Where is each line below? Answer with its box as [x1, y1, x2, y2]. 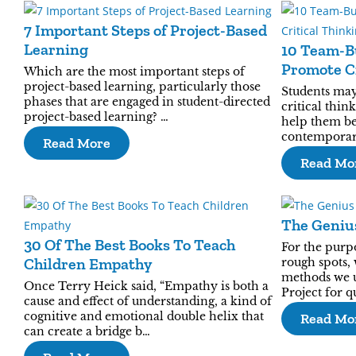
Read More [43, 134, 110, 152]
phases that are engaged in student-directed [24, 95, 270, 109]
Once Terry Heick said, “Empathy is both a [24, 279, 269, 293]
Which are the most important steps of [24, 64, 245, 79]
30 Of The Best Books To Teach [24, 235, 235, 254]
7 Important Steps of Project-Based [24, 21, 267, 40]
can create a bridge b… [24, 324, 150, 339]
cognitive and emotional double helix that [24, 309, 264, 323]
